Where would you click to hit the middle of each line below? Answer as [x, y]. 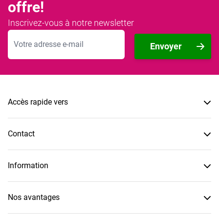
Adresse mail [30, 35]
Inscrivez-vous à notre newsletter [71, 22]
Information [28, 165]
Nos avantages [34, 197]
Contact [21, 133]
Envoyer [166, 46]
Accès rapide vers [38, 102]
